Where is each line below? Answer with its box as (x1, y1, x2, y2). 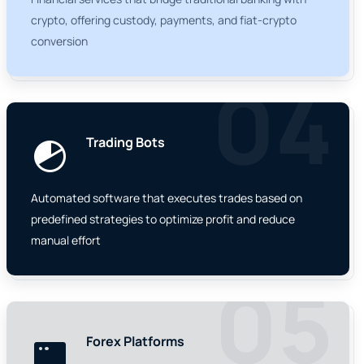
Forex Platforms (86, 332, 184, 351)
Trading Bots (86, 133, 165, 152)
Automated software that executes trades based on (31, 190, 302, 206)
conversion (31, 33, 88, 50)
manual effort (31, 232, 101, 249)
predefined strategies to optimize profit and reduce (31, 211, 295, 227)
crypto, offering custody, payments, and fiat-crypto (31, 12, 297, 28)
